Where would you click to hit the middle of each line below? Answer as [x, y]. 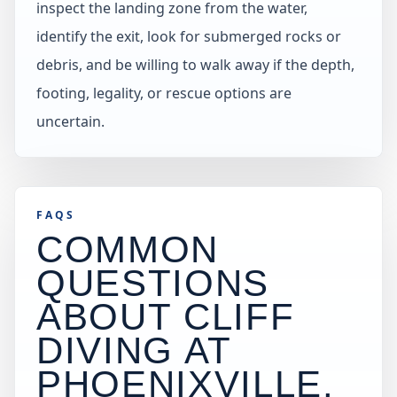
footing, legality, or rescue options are [164, 93]
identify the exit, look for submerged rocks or [189, 36]
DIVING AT [134, 350]
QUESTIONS [153, 283]
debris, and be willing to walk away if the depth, [195, 65]
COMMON [128, 249]
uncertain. [70, 121]
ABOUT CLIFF [166, 317]
